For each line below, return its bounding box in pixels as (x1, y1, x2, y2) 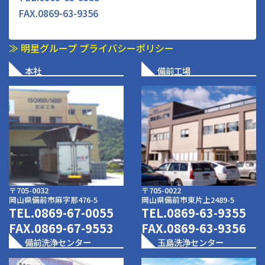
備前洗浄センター (25, 236, 92, 249)
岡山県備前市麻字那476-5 (9, 193, 98, 205)
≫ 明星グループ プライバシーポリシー (9, 40, 174, 55)
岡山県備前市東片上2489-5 (141, 193, 234, 205)
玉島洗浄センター (157, 236, 224, 249)
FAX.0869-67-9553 (9, 219, 114, 237)
